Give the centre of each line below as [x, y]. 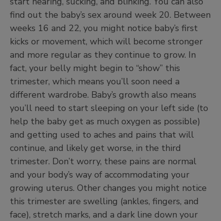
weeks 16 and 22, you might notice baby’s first [104, 28]
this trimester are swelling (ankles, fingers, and [104, 201]
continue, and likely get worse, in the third [95, 148]
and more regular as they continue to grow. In [103, 55]
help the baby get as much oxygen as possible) [105, 121]
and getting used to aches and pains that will [102, 134]
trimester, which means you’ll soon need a [95, 81]
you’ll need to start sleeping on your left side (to [109, 108]
